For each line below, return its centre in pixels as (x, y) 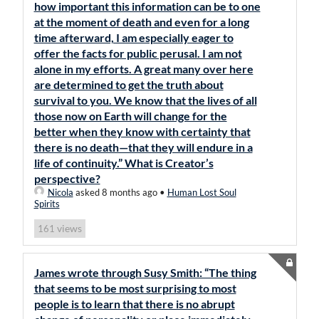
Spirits (47, 204)
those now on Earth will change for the (130, 116)
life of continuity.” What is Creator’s (124, 163)
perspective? (67, 178)
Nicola (60, 192)
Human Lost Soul (202, 192)
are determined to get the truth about (129, 84)
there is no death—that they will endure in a (143, 147)
